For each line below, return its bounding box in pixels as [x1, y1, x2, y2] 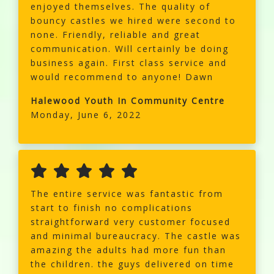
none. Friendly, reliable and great [31, 29, 201, 41]
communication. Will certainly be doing [31, 43, 229, 55]
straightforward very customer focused [31, 216, 231, 228]
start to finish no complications [31, 202, 193, 214]
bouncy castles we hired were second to [31, 15, 236, 27]
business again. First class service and [31, 57, 227, 69]
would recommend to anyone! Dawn [31, 71, 213, 83]
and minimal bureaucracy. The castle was [31, 230, 241, 242]
